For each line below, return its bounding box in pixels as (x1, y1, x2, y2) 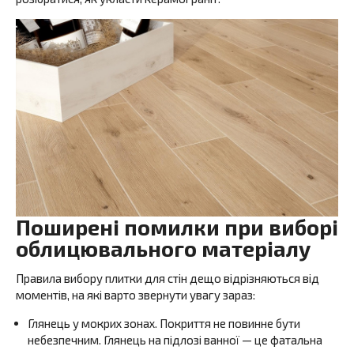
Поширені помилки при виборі (16, 214, 338, 239)
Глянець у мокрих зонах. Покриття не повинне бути (28, 315, 300, 330)
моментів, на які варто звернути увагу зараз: (16, 287, 255, 302)
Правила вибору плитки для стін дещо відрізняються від (16, 270, 319, 285)
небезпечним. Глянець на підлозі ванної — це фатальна (28, 332, 322, 347)
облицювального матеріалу (16, 235, 311, 261)
